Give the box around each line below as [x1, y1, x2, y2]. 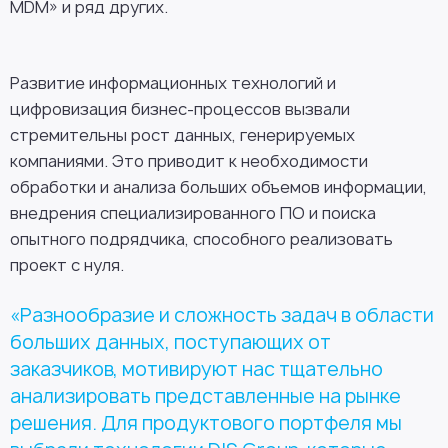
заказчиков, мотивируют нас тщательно [10, 356, 383, 382]
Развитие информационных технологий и [10, 72, 336, 94]
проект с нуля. [10, 254, 124, 276]
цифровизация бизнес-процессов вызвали [10, 98, 350, 120]
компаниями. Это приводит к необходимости [10, 150, 368, 172]
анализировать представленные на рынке [10, 383, 401, 409]
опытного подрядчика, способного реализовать [10, 228, 393, 250]
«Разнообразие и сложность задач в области [10, 302, 434, 328]
